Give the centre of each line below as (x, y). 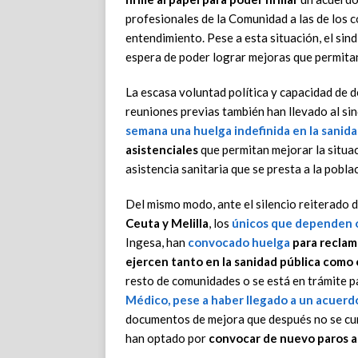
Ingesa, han (157, 243)
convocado (220, 243)
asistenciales (162, 150)
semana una (159, 131)
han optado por (167, 338)
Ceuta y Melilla (167, 223)
